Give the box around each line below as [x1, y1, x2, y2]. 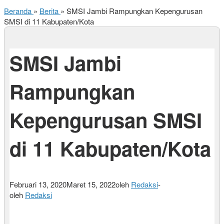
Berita [39, 5, 58, 16]
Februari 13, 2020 [9, 179, 66, 190]
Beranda [4, 5, 31, 16]
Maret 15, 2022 [66, 179, 115, 190]
